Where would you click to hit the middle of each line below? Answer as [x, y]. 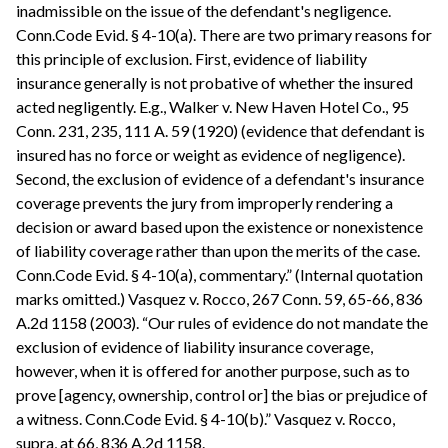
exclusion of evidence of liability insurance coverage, [194, 346]
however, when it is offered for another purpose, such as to [213, 370]
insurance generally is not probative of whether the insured [214, 82]
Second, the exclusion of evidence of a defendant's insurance [220, 178]
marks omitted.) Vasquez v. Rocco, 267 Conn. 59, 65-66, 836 [219, 298]
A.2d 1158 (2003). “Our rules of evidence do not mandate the [222, 322]
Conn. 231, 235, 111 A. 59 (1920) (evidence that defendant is [220, 130]
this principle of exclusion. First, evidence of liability [191, 58]
